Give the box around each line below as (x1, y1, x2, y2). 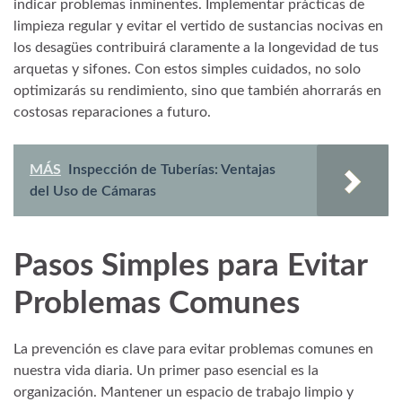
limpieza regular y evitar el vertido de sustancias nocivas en (13, 18, 383, 33)
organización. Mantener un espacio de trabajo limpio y (13, 385, 354, 400)
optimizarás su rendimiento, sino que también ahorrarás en (13, 83, 381, 98)
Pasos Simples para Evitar (13, 249, 367, 282)
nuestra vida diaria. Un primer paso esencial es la (13, 363, 319, 379)
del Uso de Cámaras (30, 183, 156, 198)
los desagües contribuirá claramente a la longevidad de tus (13, 39, 379, 55)
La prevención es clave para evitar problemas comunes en (13, 342, 373, 357)
